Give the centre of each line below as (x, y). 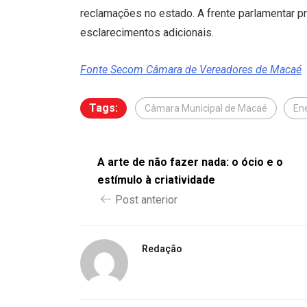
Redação (162, 249)
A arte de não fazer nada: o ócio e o (190, 162)
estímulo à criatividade (156, 180)
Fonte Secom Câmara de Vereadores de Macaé (191, 70)
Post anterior (146, 200)
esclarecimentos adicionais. (147, 33)
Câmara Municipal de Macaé (206, 109)
